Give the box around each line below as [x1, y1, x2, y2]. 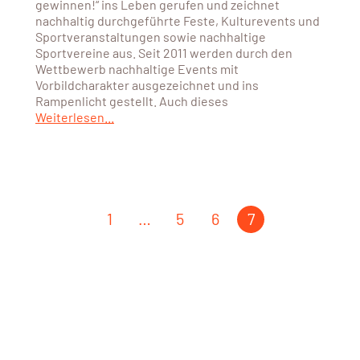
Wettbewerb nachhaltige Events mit [35, 60, 239, 76]
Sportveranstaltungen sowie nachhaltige [35, 28, 266, 44]
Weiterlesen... [35, 108, 114, 125]
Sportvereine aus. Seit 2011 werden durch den [35, 44, 292, 60]
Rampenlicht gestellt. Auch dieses [35, 92, 228, 108]
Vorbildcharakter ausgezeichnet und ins [35, 76, 259, 92]
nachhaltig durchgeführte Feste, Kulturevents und [35, 12, 320, 28]
